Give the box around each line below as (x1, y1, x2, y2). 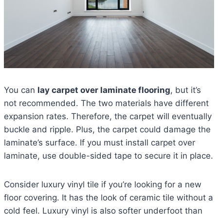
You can (4, 85, 37, 95)
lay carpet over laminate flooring (37, 85, 170, 95)
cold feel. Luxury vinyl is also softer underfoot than (4, 206, 202, 216)
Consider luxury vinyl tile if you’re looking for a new (4, 180, 201, 190)
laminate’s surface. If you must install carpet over (4, 138, 195, 148)
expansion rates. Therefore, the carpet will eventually (4, 111, 212, 122)
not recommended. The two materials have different (4, 98, 209, 109)
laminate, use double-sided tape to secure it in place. (4, 151, 213, 161)
